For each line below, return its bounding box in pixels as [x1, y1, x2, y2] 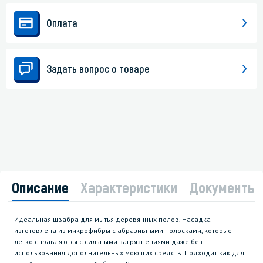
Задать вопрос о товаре [46, 62, 150, 76]
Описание [12, 178, 69, 197]
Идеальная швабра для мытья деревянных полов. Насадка [14, 215, 211, 224]
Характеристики [80, 178, 177, 197]
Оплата [46, 16, 77, 30]
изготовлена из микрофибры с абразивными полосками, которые [14, 226, 232, 235]
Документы [189, 178, 258, 197]
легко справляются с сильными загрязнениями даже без [14, 237, 203, 247]
